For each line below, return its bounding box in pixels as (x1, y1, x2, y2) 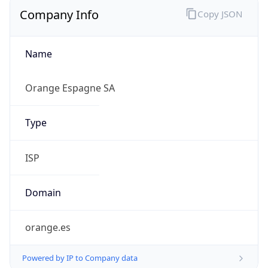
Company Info (20, 7, 99, 23)
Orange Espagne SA (25, 81, 115, 95)
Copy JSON (197, 7, 242, 20)
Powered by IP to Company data (22, 252, 138, 264)
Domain (25, 185, 61, 199)
